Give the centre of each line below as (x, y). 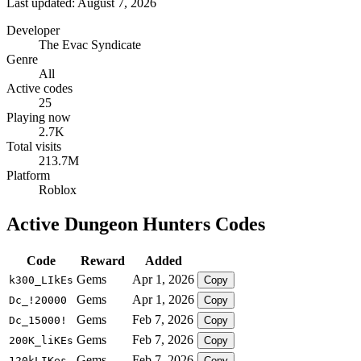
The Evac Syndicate (90, 44)
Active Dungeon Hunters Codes (136, 224)
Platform (28, 175)
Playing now (39, 117)
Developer (33, 30)
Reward (103, 260)
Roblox (58, 189)
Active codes (39, 88)
